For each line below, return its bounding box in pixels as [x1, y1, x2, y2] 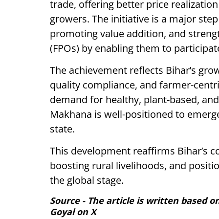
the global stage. [50, 174, 124, 187]
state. [50, 122, 75, 135]
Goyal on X [50, 206, 96, 218]
